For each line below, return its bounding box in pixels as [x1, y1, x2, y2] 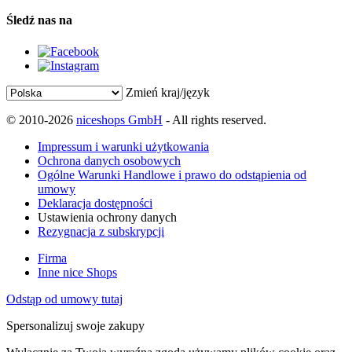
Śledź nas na [6, 13, 72, 27]
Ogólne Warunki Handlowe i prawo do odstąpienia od [38, 167, 306, 181]
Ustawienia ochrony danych [38, 210, 177, 224]
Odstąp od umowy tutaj [6, 291, 123, 306]
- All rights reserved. [163, 112, 266, 126]
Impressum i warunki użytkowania [38, 139, 209, 153]
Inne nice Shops [38, 265, 117, 279]
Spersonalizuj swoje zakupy [6, 318, 145, 332]
